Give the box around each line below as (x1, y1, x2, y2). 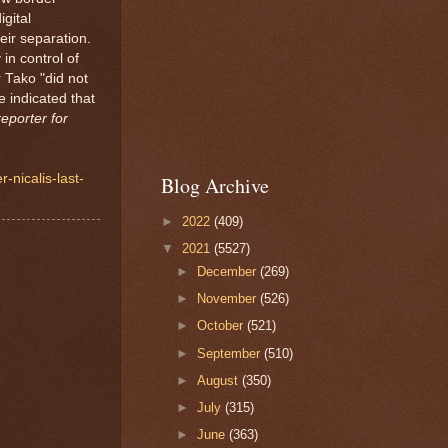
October (197, 318, 248, 334)
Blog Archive (161, 172, 269, 200)
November (197, 291, 261, 307)
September (197, 345, 265, 361)
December (197, 263, 261, 279)
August (197, 372, 243, 388)
